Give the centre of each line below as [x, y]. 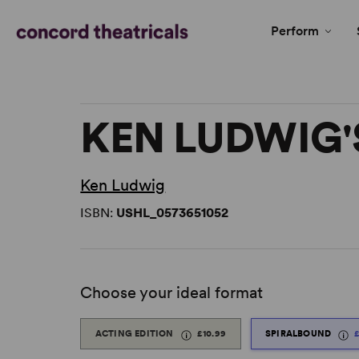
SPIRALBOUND [300, 334]
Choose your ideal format [172, 293]
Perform [295, 31]
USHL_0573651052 [173, 213]
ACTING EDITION [135, 334]
